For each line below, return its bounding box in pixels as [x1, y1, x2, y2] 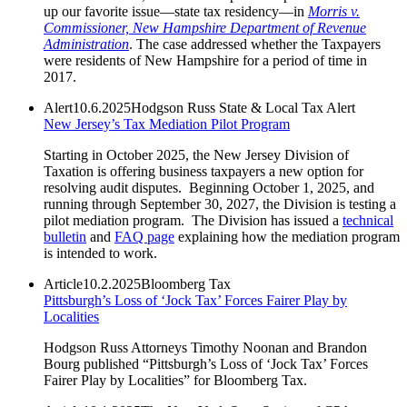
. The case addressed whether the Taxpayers [129, 35, 381, 52]
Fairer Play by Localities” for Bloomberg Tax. [44, 372, 307, 388]
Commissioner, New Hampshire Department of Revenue [44, 19, 366, 35]
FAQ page [114, 228, 174, 244]
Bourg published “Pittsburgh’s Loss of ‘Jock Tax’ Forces [44, 355, 368, 372]
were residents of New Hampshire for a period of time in [44, 52, 367, 68]
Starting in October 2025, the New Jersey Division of [44, 146, 349, 163]
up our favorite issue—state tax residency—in [44, 3, 308, 19]
